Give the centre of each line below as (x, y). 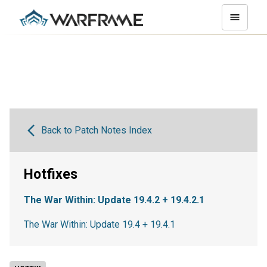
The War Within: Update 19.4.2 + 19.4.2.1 (114, 200)
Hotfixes (51, 174)
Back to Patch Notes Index (96, 130)
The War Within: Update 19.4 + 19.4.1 (100, 224)
